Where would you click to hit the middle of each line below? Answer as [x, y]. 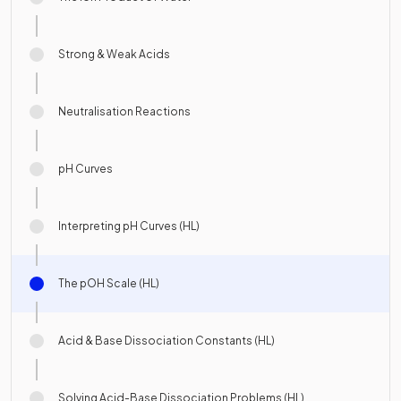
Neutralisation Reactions [124, 112]
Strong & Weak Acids [114, 55]
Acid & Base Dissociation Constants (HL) [166, 341]
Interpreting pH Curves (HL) [129, 226]
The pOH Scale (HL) [109, 284]
